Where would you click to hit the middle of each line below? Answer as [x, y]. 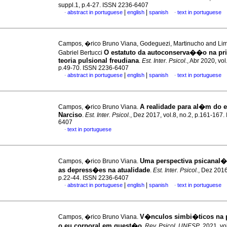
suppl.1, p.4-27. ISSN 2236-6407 [103, 5]
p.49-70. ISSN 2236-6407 [93, 68]
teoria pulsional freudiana [99, 61]
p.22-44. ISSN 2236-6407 [93, 178]
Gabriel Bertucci [81, 53]
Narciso [70, 115]
